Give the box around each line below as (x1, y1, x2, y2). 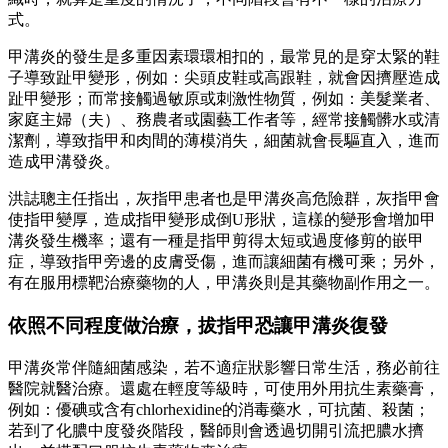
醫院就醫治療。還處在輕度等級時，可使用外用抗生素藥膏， (8, 379, 440, 397)
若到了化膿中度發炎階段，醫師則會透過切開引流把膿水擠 (8, 421, 424, 439)
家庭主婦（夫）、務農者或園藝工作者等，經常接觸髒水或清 (8, 111, 440, 129)
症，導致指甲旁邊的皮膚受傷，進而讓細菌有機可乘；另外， (8, 253, 440, 271)
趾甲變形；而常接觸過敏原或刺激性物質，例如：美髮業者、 (8, 90, 440, 108)
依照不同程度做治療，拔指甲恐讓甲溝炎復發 (8, 315, 388, 337)
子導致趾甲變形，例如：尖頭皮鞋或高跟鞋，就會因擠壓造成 (8, 69, 440, 87)
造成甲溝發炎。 (8, 153, 120, 171)
